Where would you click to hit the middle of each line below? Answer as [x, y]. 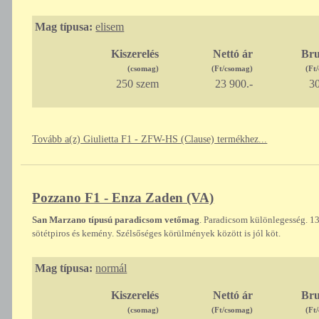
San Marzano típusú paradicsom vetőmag [116, 220]
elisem [110, 27]
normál [111, 268]
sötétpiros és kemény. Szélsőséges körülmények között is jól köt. [157, 234]
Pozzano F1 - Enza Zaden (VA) [123, 198]
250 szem [137, 84]
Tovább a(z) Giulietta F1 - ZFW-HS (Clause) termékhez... [150, 140]
